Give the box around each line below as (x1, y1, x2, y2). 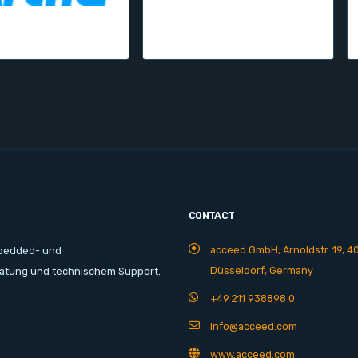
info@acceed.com (210, 320, 297, 332)
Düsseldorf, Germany (210, 264, 313, 276)
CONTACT (189, 209, 235, 221)
